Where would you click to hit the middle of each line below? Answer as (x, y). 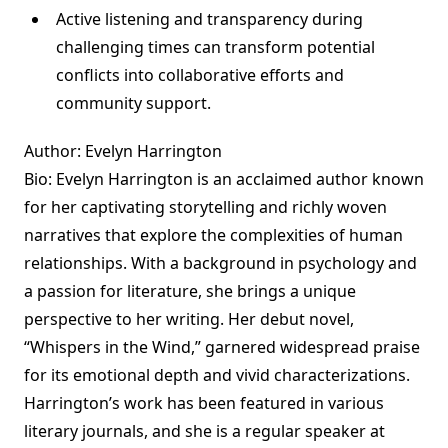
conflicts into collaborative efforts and (200, 75)
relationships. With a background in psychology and (220, 263)
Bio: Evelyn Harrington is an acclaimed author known (224, 179)
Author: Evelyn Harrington (123, 151)
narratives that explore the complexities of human (213, 235)
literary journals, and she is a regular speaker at (204, 431)
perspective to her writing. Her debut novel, (189, 319)
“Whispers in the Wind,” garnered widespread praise (222, 347)
